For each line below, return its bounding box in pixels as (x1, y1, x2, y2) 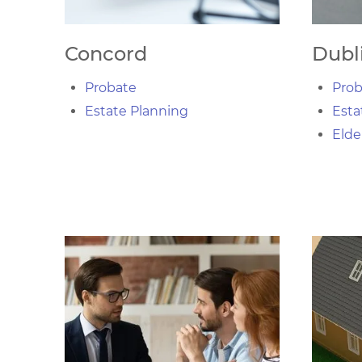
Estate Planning (85, 103, 188, 119)
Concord (65, 42, 147, 65)
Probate (85, 80, 137, 95)
